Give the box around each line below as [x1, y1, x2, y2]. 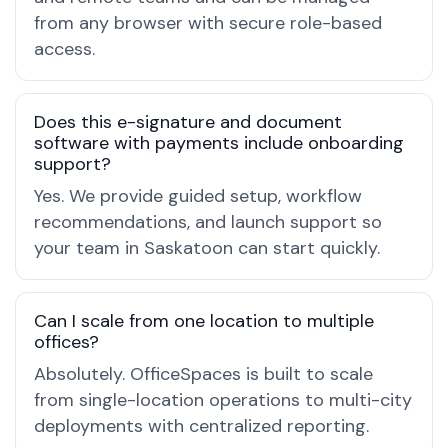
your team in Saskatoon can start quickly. [34, 236, 380, 260]
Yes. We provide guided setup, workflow [34, 184, 362, 208]
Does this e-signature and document [34, 110, 342, 134]
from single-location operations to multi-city [34, 388, 412, 412]
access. [34, 37, 95, 61]
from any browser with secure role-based [34, 11, 382, 35]
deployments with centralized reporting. [34, 414, 369, 438]
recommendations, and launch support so [34, 210, 382, 234]
